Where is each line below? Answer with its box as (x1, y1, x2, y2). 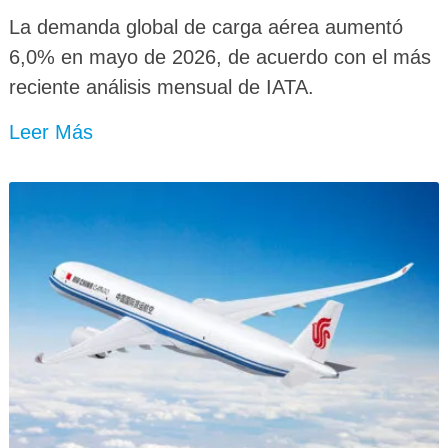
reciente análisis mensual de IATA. (8, 76, 314, 99)
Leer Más (8, 121, 93, 144)
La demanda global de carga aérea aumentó (8, 16, 403, 39)
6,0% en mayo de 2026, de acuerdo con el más (8, 46, 431, 69)
